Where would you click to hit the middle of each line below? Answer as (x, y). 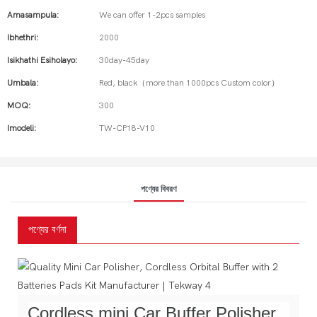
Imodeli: (22, 128)
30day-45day (124, 60)
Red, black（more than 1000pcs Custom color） (189, 83)
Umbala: (23, 83)
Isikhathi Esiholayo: (42, 60)
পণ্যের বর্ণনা (47, 229)
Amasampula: (33, 15)
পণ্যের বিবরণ (158, 189)
